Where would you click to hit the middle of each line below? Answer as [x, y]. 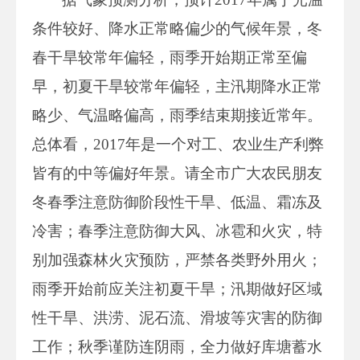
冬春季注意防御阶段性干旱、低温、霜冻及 [177, 202]
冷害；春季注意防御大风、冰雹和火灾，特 [177, 231]
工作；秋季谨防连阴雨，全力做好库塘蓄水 [177, 346]
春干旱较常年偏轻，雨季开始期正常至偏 [170, 57]
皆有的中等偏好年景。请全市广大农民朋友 [177, 173]
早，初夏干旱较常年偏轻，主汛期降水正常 [177, 86]
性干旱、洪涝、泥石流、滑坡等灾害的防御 [177, 317]
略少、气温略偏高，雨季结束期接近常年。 [177, 115]
